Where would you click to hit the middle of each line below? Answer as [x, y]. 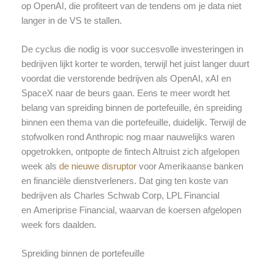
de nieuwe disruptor [97, 166]
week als [40, 166]
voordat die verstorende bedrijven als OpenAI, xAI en [126, 78]
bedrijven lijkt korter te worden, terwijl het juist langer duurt [135, 64]
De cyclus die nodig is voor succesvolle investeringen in [132, 49]
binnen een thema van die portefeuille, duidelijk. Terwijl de [133, 122]
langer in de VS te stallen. [71, 20]
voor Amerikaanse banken [190, 166]
